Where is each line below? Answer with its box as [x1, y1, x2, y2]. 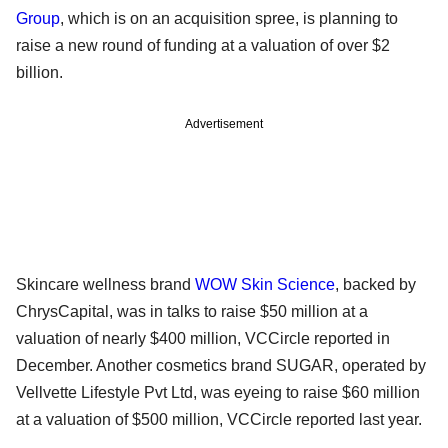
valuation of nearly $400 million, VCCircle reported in [16, 329, 390, 347]
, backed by [335, 275, 416, 293]
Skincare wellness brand [16, 275, 195, 293]
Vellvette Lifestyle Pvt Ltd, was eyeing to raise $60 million [16, 383, 420, 401]
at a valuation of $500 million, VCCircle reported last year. [16, 410, 422, 428]
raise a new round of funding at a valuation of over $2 [16, 36, 390, 54]
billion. [16, 63, 63, 81]
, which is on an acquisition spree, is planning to [60, 9, 398, 27]
